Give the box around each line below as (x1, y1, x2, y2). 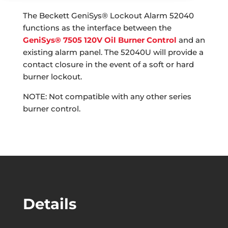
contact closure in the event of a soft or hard (22, 60, 194, 70)
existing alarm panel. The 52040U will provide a (22, 47, 204, 58)
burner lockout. (22, 72, 82, 82)
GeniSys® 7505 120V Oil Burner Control (22, 35, 177, 45)
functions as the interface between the (22, 23, 172, 33)
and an (176, 35, 205, 45)
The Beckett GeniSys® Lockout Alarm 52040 (22, 11, 194, 21)
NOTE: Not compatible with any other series (22, 92, 191, 102)
